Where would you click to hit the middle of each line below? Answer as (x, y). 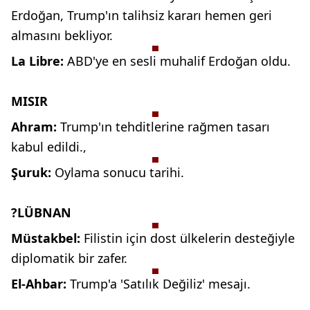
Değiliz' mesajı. (207, 284)
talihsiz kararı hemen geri (197, 16)
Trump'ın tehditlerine (122, 127)
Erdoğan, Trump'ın (65, 16)
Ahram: (36, 127)
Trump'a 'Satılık (115, 284)
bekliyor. (89, 36)
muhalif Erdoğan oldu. (225, 61)
